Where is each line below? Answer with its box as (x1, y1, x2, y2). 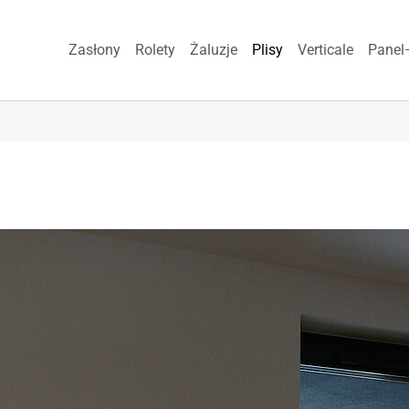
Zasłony (68, 41, 121, 59)
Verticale (298, 41, 353, 59)
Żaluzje (190, 41, 237, 59)
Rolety (135, 41, 175, 59)
